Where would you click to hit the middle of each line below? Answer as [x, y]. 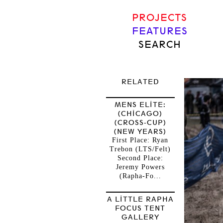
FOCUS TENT [140, 208]
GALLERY [140, 217]
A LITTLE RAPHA [140, 199]
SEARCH [160, 45]
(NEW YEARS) [140, 131]
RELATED [140, 82]
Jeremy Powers [140, 167]
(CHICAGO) [140, 113]
